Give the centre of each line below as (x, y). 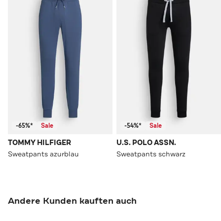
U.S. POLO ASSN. (146, 143)
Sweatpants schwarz (151, 154)
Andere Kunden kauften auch (72, 201)
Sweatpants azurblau (43, 154)
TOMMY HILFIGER (39, 143)
